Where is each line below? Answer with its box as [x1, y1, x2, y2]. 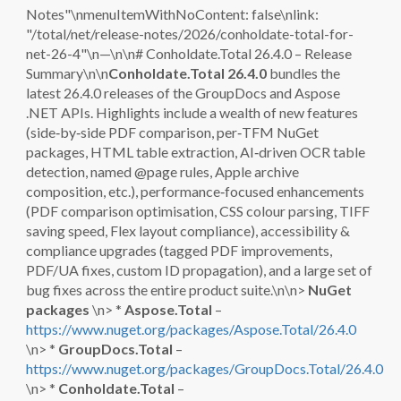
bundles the [267, 64, 340, 81]
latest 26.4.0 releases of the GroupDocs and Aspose [26, 84, 340, 101]
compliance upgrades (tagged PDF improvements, [26, 242, 332, 259]
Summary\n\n [26, 64, 108, 81]
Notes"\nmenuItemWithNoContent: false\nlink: [26, 5, 319, 22]
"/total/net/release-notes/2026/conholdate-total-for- [26, 25, 354, 42]
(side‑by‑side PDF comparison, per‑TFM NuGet [26, 124, 319, 141]
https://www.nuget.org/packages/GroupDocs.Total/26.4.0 [26, 360, 383, 377]
